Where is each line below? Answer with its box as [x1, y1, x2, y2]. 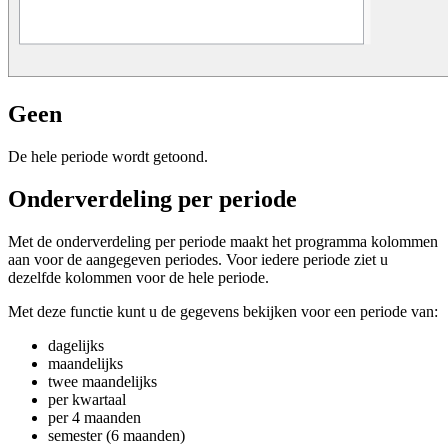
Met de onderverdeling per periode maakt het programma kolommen [8, 232, 438, 250]
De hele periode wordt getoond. [8, 147, 208, 165]
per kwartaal [48, 390, 126, 408]
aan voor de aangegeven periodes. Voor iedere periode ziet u [8, 250, 388, 268]
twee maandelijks [48, 372, 157, 390]
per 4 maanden [48, 408, 141, 426]
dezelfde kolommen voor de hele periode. [8, 268, 269, 286]
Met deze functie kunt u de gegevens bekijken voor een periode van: [8, 302, 438, 320]
